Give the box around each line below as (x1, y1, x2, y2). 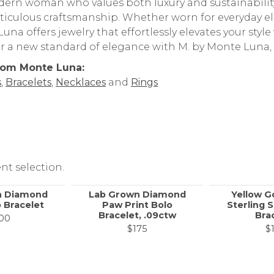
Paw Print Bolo (102, 199, 172, 211)
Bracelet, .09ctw (98, 210, 176, 221)
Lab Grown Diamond (88, 189, 186, 201)
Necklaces (56, 76, 106, 89)
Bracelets (6, 76, 51, 89)
